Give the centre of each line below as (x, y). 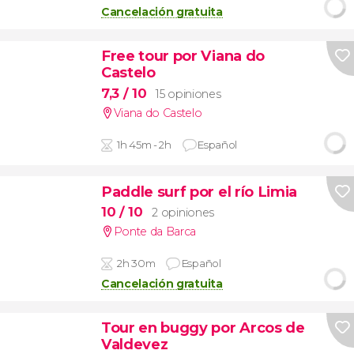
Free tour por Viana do (183, 56)
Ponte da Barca (155, 232)
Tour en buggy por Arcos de (203, 328)
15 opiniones (188, 94)
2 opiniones (183, 213)
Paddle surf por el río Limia (199, 191)
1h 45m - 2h (144, 144)
